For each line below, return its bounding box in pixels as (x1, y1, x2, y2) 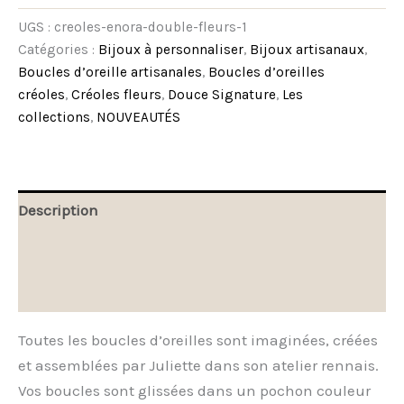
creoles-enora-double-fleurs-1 (54, 18, 247, 35)
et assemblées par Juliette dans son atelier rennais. (18, 355, 379, 374)
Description (18, 201, 98, 220)
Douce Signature (168, 86, 276, 103)
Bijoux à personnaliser (98, 41, 243, 58)
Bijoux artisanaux (250, 41, 364, 58)
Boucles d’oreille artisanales (18, 63, 202, 80)
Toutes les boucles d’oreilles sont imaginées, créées (18, 330, 378, 349)
